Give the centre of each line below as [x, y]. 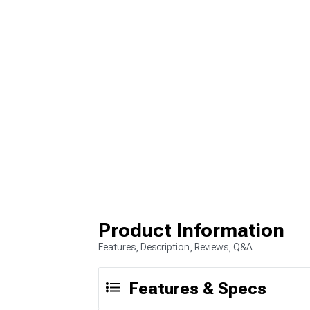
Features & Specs [198, 288]
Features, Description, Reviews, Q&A [175, 247]
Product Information [191, 230]
